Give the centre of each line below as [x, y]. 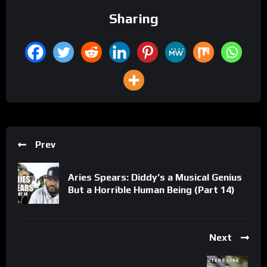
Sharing [133, 19]
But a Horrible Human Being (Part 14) [151, 190]
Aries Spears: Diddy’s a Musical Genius [155, 177]
